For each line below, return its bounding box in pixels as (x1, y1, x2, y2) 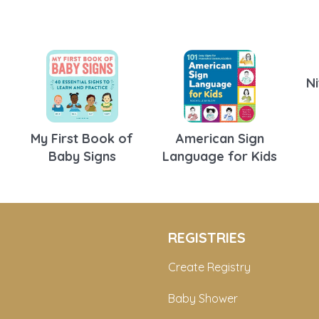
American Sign (175, 130, 264, 147)
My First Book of (31, 130, 134, 147)
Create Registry (168, 259, 251, 274)
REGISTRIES (168, 228, 246, 246)
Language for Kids (162, 147, 278, 164)
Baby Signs (48, 147, 116, 164)
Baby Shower (168, 291, 238, 305)
